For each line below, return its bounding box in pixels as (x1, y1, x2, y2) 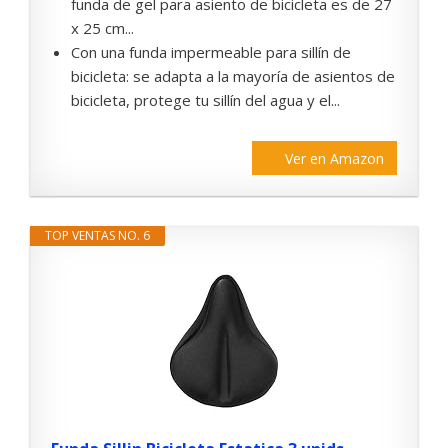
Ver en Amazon (285, 149, 384, 169)
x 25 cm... (71, 18, 134, 39)
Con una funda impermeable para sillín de (71, 42, 351, 63)
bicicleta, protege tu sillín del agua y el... (71, 90, 340, 111)
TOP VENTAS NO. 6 (45, 227, 150, 245)
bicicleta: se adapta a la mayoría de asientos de (71, 66, 395, 87)
